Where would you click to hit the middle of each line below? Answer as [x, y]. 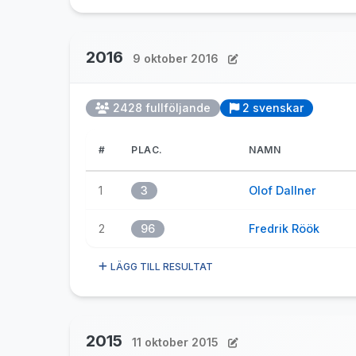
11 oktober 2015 [175, 342]
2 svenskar [273, 108]
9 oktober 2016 [176, 58]
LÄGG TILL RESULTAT [162, 267]
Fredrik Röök [284, 228]
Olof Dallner [282, 190]
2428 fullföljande [162, 108]
